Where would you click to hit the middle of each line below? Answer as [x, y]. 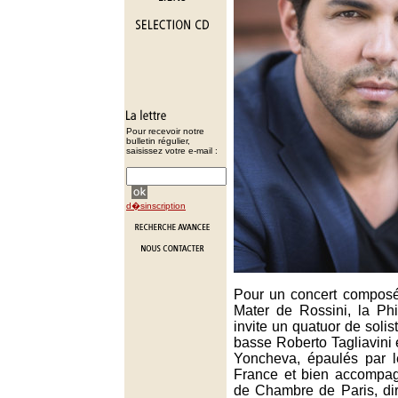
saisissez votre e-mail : [172, 151]
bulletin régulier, [158, 141]
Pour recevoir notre [165, 131]
